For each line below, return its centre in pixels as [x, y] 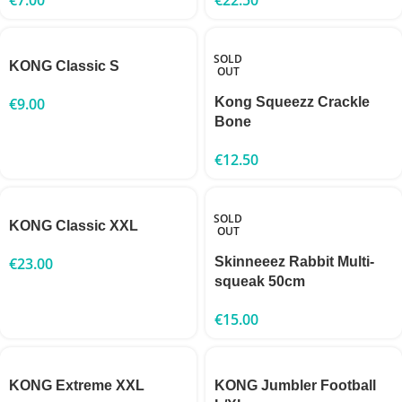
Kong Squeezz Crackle [292, 101]
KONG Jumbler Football [295, 385]
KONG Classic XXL [74, 225]
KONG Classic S [64, 66]
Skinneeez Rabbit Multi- [294, 261]
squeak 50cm [260, 281]
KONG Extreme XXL [77, 385]
